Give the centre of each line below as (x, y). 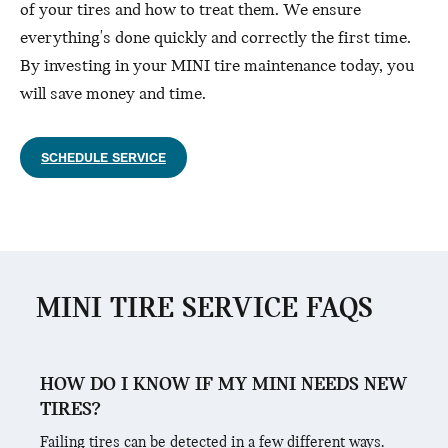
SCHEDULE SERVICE (103, 158)
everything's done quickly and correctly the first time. (215, 39)
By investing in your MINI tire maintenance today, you (217, 67)
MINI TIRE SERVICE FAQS (204, 310)
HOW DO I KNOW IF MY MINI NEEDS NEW (223, 385)
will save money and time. (113, 95)
